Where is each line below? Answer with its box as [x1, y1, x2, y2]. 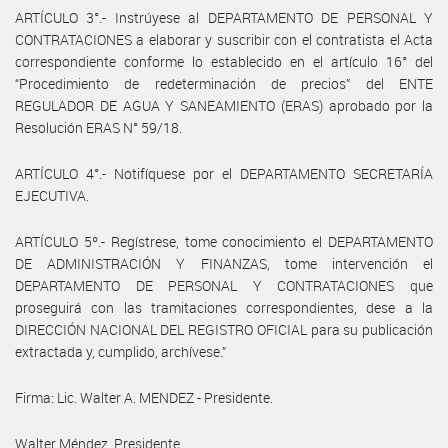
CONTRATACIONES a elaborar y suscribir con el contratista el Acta [15, 29, 433, 49]
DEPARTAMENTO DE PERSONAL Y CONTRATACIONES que [15, 275, 433, 295]
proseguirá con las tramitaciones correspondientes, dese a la [15, 297, 433, 317]
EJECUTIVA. [15, 185, 89, 205]
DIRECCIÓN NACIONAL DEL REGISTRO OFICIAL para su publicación [15, 319, 433, 339]
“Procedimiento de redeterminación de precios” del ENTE [15, 73, 433, 93]
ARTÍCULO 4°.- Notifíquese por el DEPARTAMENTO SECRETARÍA [15, 163, 433, 183]
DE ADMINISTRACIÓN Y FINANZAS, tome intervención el [15, 253, 433, 273]
